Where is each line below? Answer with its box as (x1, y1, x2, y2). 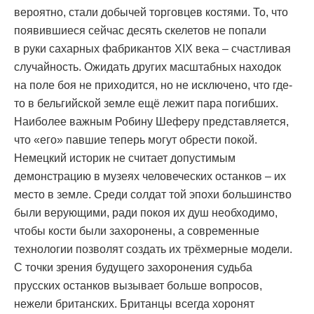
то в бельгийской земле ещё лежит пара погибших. (14, 97, 278, 110)
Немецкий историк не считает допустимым (14, 152, 235, 165)
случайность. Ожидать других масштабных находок (14, 61, 281, 74)
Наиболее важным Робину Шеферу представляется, (14, 116, 289, 128)
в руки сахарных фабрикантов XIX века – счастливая (14, 43, 291, 55)
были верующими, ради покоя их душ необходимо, (14, 207, 278, 219)
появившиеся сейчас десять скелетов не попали (14, 25, 266, 37)
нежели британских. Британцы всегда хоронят (14, 298, 254, 310)
